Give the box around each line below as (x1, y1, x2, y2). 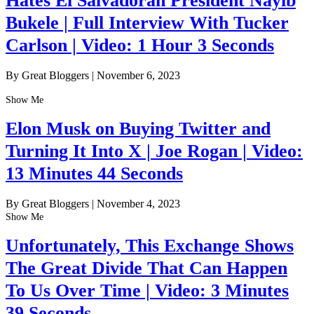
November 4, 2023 (97, 197, 180, 210)
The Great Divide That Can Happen (6, 257, 287, 278)
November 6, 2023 (97, 69, 180, 81)
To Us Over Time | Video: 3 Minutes (6, 280, 289, 301)
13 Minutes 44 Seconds (6, 163, 183, 184)
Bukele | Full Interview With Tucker (6, 13, 289, 34)
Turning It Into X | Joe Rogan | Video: (6, 141, 303, 162)
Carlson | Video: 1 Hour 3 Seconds (6, 35, 274, 56)
